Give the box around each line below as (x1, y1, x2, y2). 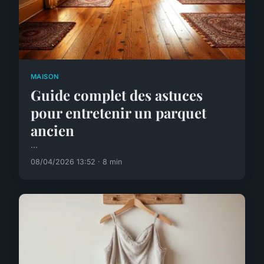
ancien (31, 121, 74, 140)
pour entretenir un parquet (31, 103, 206, 123)
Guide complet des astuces (31, 85, 203, 105)
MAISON (31, 72, 60, 81)
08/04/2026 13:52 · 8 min (31, 157, 122, 167)
